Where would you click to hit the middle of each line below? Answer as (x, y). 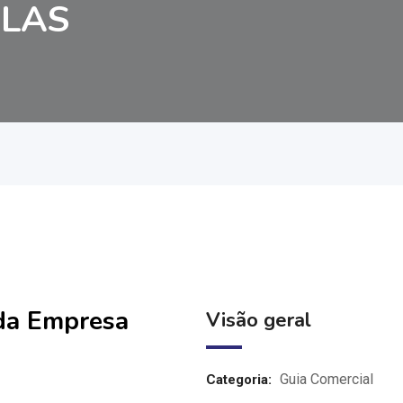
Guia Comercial (326, 379)
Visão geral (258, 320)
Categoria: (238, 380)
